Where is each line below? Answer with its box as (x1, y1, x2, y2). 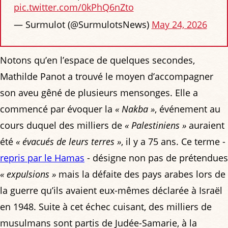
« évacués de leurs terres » (16, 135, 121, 148)
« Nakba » (115, 102, 155, 115)
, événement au (155, 102, 220, 115)
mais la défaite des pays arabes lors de (56, 167, 225, 180)
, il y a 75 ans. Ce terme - (121, 135, 225, 148)
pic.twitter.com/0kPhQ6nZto (13, 1, 134, 14)
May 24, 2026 (151, 18, 207, 31)
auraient (186, 119, 224, 131)
